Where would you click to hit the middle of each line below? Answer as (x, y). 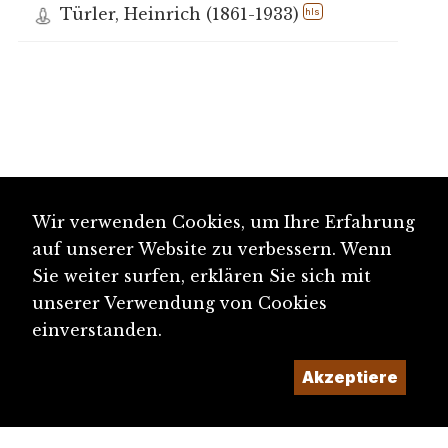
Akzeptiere (350, 377)
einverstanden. (97, 330)
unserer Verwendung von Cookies (179, 303)
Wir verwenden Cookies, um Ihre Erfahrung (223, 222)
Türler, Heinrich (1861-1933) (179, 13)
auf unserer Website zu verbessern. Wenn (212, 249)
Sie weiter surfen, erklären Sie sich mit (201, 276)
